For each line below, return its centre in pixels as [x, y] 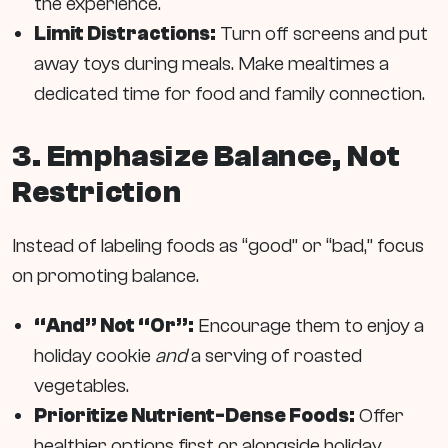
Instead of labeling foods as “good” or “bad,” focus [218, 245]
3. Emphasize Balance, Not [207, 156]
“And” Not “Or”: [114, 325]
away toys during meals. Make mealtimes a [211, 63]
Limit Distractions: [125, 33]
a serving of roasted [274, 355]
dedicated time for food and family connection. [229, 93]
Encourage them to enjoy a [309, 325]
